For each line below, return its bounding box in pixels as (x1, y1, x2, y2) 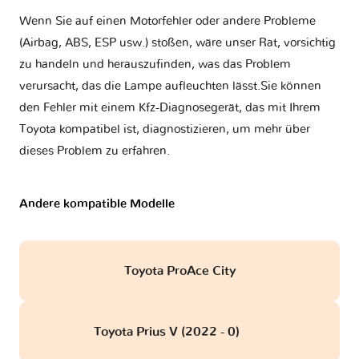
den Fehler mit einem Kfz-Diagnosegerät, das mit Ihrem (19, 102, 321, 115)
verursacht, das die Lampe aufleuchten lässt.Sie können (19, 80, 321, 93)
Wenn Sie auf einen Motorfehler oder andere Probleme (19, 15, 316, 28)
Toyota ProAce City (123, 264, 236, 278)
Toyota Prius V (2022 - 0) (93, 325, 243, 339)
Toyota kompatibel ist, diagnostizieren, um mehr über (19, 123, 310, 136)
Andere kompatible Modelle (19, 198, 175, 211)
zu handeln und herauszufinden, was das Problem (19, 58, 291, 71)
